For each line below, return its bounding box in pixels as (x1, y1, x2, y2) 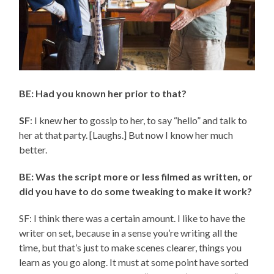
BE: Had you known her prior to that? (19, 87, 187, 99)
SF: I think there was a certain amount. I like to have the (19, 212, 246, 224)
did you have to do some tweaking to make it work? (19, 185, 253, 197)
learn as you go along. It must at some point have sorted (19, 256, 249, 268)
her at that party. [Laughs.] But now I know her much (19, 128, 234, 141)
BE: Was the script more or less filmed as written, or (19, 170, 253, 182)
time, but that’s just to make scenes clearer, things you (19, 241, 242, 253)
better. (19, 143, 48, 155)
